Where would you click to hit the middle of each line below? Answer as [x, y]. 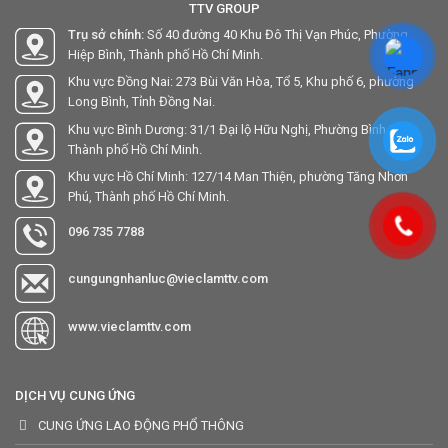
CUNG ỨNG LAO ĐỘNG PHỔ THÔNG [140, 426]
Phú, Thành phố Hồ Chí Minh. [148, 196]
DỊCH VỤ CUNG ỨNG [75, 395]
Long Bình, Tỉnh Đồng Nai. [141, 102]
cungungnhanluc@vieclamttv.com [168, 279]
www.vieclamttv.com [129, 326]
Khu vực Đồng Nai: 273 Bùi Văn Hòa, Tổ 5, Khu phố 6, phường [241, 82]
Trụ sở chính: [106, 35]
